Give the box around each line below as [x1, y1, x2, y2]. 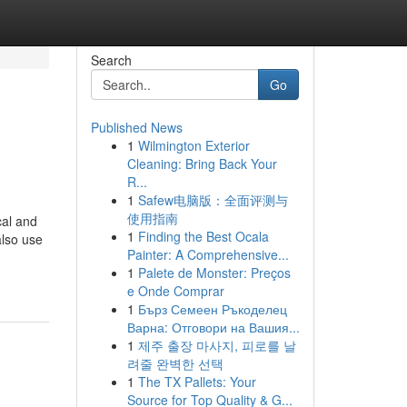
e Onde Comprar [126, 282, 224, 300]
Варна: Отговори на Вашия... [126, 318, 300, 336]
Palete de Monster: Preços [137, 263, 291, 282]
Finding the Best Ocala [137, 227, 269, 245]
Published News [90, 118, 183, 136]
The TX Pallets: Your [137, 372, 256, 391]
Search [90, 51, 132, 69]
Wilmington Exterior [137, 136, 250, 154]
